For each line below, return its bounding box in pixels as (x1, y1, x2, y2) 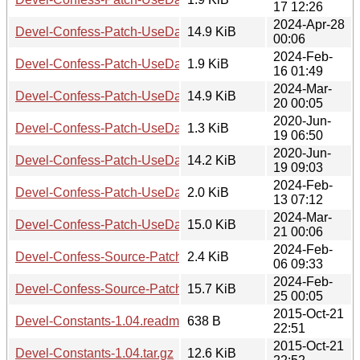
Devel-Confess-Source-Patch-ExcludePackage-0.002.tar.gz (15, 281, 354, 296)
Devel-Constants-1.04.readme (15, 313, 186, 328)
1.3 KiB (187, 121, 229, 135)
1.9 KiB (187, 56, 229, 71)
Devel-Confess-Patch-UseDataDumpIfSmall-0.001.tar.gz (15, 88, 336, 103)
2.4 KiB (187, 249, 229, 264)
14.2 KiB (187, 153, 236, 167)
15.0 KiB (187, 217, 236, 231)
